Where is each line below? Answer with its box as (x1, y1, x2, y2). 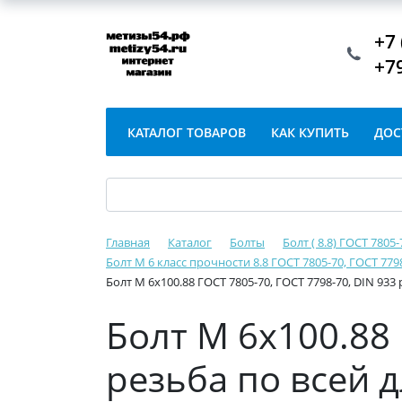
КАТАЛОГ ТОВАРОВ (127, 124, 246, 141)
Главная (106, 234, 150, 250)
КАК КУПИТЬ (271, 124, 349, 141)
